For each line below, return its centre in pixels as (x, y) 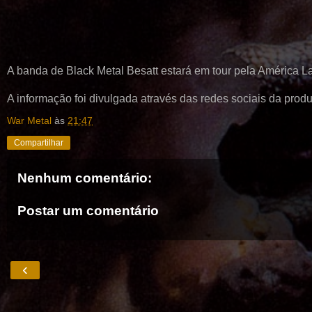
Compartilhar (39, 142)
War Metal (29, 120)
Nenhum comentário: (85, 178)
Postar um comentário (88, 211)
